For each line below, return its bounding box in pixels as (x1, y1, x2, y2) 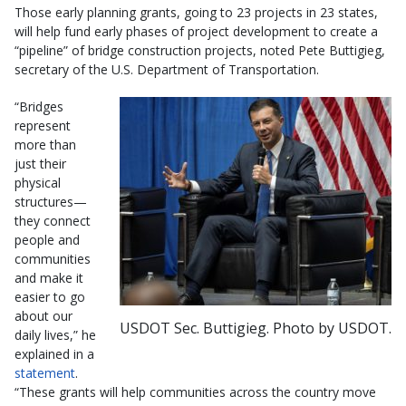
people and (14, 231, 80, 249)
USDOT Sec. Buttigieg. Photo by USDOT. (120, 318, 391, 339)
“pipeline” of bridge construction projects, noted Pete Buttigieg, (14, 42, 385, 60)
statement (14, 364, 75, 382)
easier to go (14, 288, 85, 306)
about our (14, 307, 72, 325)
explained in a (14, 345, 94, 363)
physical (14, 174, 61, 192)
